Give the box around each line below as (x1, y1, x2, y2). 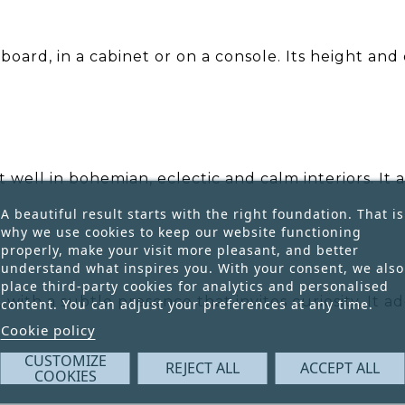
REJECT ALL (165, 357, 240, 378)
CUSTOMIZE (24, 350, 107, 371)
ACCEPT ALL (299, 357, 380, 378)
